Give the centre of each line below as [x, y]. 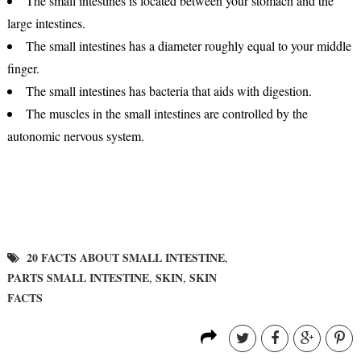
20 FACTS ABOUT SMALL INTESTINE [125, 257]
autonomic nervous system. [75, 135]
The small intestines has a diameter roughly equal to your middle [188, 45]
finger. [23, 68]
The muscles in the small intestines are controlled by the [166, 113]
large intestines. [46, 23]
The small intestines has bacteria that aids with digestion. [168, 90]
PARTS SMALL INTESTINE [78, 277]
